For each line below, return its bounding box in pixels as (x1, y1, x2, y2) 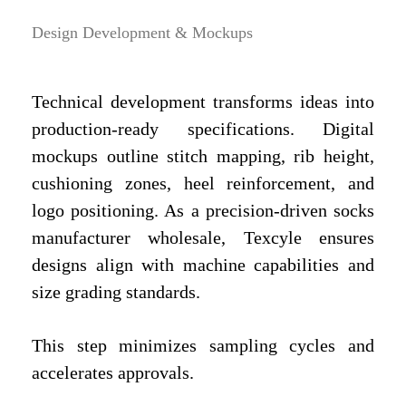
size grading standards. (32, 281, 200, 302)
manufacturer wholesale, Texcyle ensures (32, 227, 374, 247)
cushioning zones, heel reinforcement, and (32, 172, 374, 193)
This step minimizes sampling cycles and (32, 334, 374, 355)
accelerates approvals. (32, 362, 194, 382)
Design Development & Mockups (32, 23, 253, 42)
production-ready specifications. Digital (32, 118, 374, 139)
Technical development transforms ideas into (32, 91, 374, 111)
